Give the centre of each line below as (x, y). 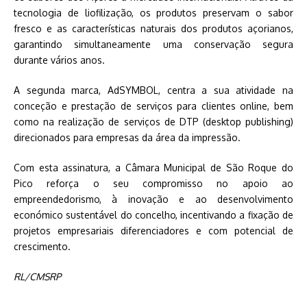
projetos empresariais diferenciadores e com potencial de (153, 231)
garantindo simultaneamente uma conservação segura (153, 44)
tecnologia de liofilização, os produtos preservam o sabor (153, 13)
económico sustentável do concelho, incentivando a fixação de (153, 215)
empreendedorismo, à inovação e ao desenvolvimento (153, 199)
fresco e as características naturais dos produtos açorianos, (153, 28)
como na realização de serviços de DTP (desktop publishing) (153, 122)
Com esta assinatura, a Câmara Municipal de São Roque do (153, 168)
